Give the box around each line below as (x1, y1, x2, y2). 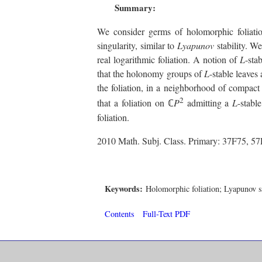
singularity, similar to (97, 39, 178, 52)
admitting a (183, 96, 233, 109)
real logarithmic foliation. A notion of (97, 53, 240, 66)
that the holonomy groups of (97, 67, 204, 80)
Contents (104, 208, 135, 219)
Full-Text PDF (142, 208, 190, 219)
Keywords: (104, 182, 146, 195)
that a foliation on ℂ (97, 96, 174, 109)
